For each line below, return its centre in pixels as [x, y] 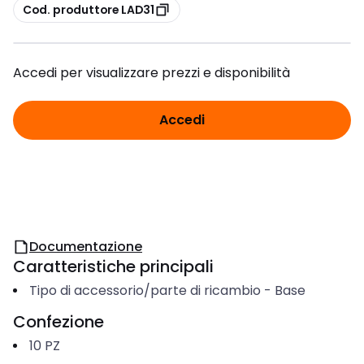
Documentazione [86, 247]
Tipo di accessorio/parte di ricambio [145, 290]
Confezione [58, 322]
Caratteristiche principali [113, 266]
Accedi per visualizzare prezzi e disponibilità [152, 73]
